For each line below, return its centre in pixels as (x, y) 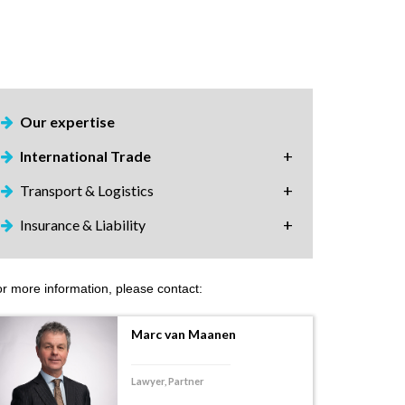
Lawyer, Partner (168, 381)
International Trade (85, 156)
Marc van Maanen (184, 334)
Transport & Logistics (87, 190)
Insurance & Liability (83, 225)
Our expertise (67, 122)
